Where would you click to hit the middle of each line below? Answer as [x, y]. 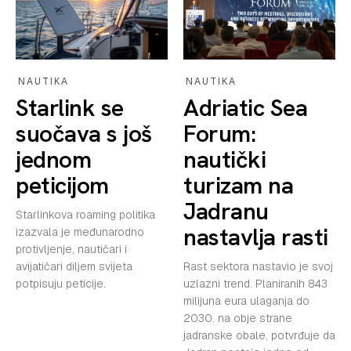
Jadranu [226, 211]
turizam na [238, 185]
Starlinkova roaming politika [85, 214]
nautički [224, 159]
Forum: [219, 133]
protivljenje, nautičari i [71, 249]
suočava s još [84, 133]
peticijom [62, 185]
